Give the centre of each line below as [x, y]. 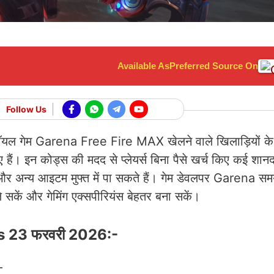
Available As [143, 65]
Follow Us [27, 109]
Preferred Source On [214, 65]
